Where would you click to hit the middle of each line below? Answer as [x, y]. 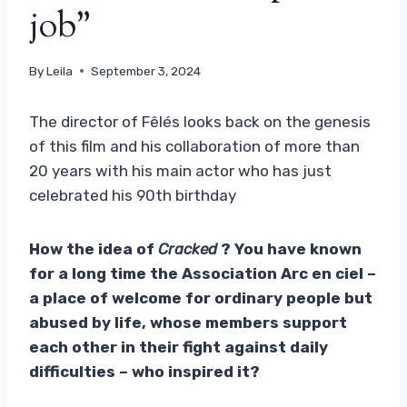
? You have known [289, 248]
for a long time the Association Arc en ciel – [203, 273]
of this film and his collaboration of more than [194, 146]
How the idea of [94, 248]
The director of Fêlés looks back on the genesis [200, 121]
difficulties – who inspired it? [144, 371]
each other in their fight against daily [179, 347]
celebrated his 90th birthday [133, 195]
